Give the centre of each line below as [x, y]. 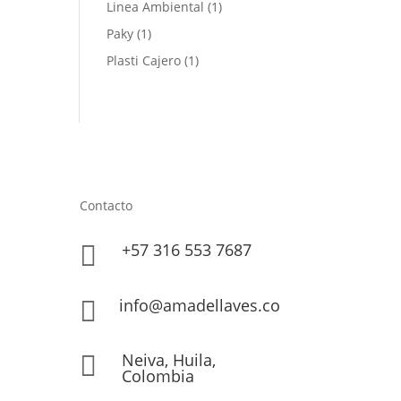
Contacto [107, 205]
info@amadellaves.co [200, 305]
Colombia [158, 376]
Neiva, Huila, [169, 360]
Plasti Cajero [144, 60]
